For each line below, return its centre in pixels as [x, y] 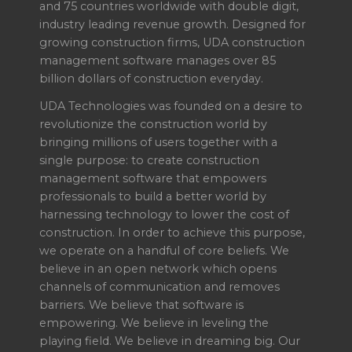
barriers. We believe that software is [141, 304]
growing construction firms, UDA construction [172, 42]
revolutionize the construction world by [153, 124]
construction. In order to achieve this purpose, [172, 232]
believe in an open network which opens [158, 268]
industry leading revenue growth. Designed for [172, 24]
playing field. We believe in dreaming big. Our [170, 341]
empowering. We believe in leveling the [154, 323]
